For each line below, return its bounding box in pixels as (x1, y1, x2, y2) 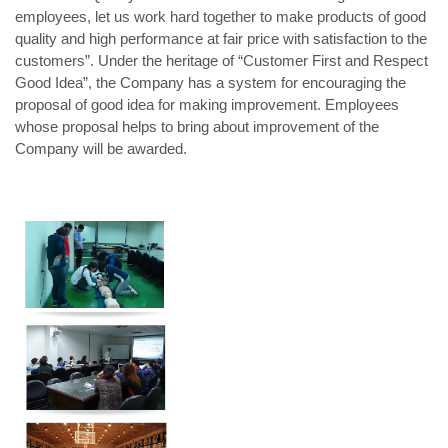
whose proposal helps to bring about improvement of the (15, 118, 379, 136)
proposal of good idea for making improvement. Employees (15, 96, 399, 114)
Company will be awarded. (15, 140, 187, 158)
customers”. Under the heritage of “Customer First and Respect (15, 52, 428, 70)
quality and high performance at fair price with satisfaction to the (15, 30, 427, 48)
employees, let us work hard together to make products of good (15, 8, 426, 26)
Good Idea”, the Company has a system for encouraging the (15, 74, 406, 92)
